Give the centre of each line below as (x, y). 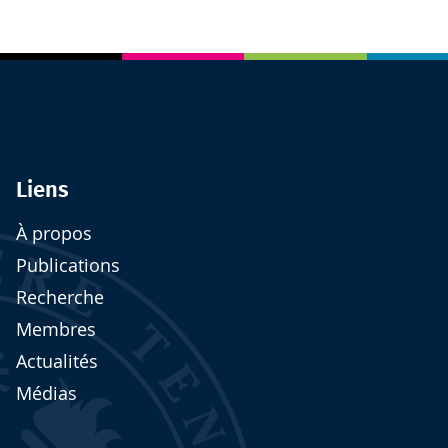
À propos (54, 234)
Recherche (60, 298)
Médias (46, 394)
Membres (56, 330)
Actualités (57, 362)
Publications (68, 266)
